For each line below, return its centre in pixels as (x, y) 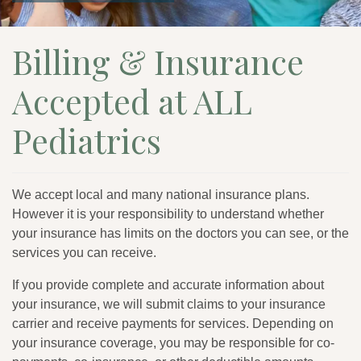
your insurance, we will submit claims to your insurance (169, 304)
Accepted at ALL (132, 100)
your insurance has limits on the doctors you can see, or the (180, 233)
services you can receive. (84, 252)
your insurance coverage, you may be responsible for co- (173, 342)
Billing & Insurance (158, 61)
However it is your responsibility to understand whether (168, 214)
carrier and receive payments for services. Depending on (173, 323)
